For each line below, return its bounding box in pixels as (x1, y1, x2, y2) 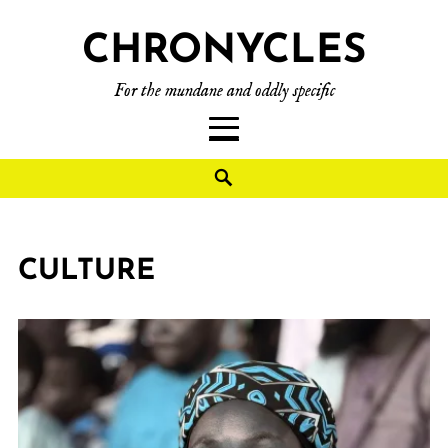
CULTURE (18, 257, 155, 287)
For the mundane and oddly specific (113, 80, 335, 103)
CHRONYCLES (82, 32, 366, 72)
